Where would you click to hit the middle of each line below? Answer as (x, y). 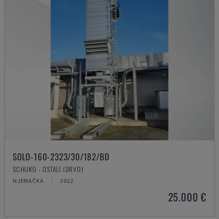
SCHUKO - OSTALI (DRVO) (48, 169)
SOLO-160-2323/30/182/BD (61, 156)
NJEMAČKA (28, 181)
